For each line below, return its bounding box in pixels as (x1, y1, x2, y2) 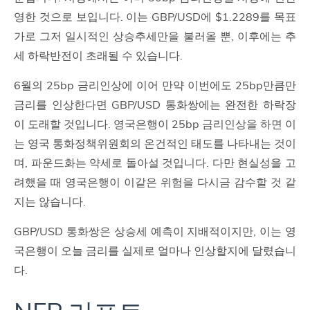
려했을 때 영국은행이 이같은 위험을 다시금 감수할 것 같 (14, 175, 296, 190)
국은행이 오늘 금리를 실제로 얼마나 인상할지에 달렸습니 (14, 244, 296, 258)
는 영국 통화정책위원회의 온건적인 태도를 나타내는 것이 (14, 136, 296, 151)
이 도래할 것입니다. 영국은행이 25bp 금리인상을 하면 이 (14, 117, 296, 131)
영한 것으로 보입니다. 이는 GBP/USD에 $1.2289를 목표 (14, 10, 296, 24)
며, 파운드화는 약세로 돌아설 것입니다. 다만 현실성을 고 (14, 156, 296, 170)
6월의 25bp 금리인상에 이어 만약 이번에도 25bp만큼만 (14, 78, 296, 93)
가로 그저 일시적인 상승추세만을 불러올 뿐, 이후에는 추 (14, 29, 296, 44)
